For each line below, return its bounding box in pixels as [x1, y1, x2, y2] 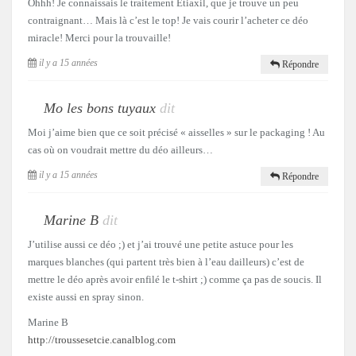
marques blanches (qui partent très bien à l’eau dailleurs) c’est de [28, 256, 304, 269]
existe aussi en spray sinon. [28, 291, 144, 304]
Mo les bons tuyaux [44, 100, 156, 117]
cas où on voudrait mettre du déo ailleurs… [28, 144, 213, 157]
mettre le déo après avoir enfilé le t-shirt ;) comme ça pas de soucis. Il [28, 273, 322, 286]
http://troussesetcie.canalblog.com [28, 334, 176, 346]
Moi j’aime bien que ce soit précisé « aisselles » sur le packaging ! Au [28, 126, 325, 139]
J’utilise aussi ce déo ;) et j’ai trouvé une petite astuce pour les [28, 238, 293, 251]
